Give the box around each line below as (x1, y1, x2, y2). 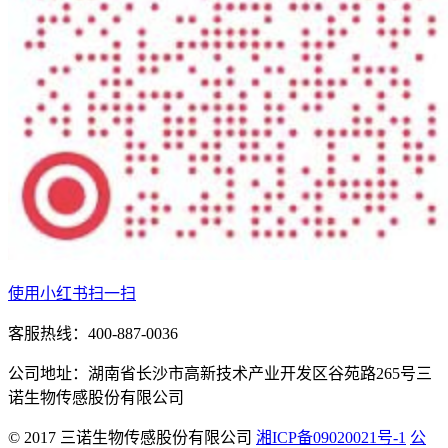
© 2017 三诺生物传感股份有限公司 (8, 428, 256, 446)
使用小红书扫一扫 (8, 284, 136, 302)
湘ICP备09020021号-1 (256, 428, 406, 446)
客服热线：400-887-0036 (8, 324, 178, 342)
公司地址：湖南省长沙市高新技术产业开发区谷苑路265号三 (8, 364, 432, 382)
